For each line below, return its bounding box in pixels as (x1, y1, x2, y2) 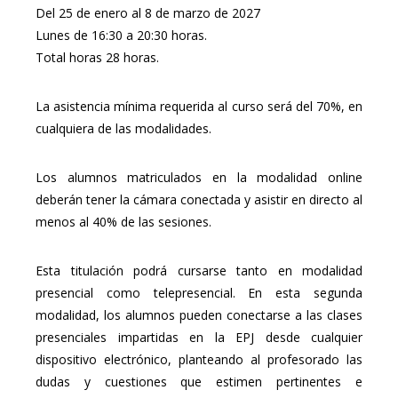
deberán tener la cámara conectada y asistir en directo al (36, 191, 362, 209)
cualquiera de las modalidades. (36, 120, 211, 138)
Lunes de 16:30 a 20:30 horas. (36, 27, 207, 44)
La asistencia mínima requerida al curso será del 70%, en (36, 98, 362, 115)
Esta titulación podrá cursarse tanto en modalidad (36, 262, 362, 280)
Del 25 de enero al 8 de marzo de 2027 (36, 4, 260, 22)
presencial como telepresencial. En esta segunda (36, 284, 362, 302)
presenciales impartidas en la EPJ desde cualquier (36, 329, 362, 346)
